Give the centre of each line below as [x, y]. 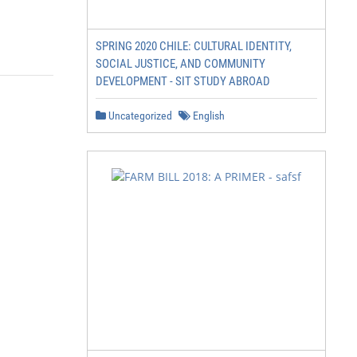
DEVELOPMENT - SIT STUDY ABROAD [183, 81]
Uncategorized [139, 116]
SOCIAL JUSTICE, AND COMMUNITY [180, 64]
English [208, 116]
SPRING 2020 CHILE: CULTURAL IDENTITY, [194, 46]
